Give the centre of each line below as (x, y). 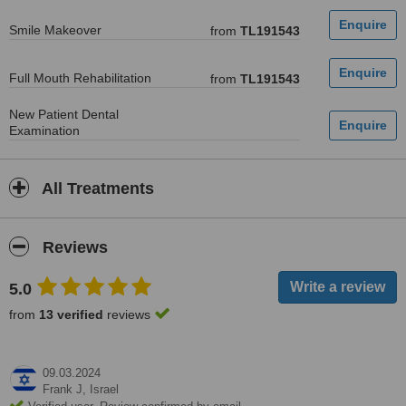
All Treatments (96, 188)
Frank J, (66, 389)
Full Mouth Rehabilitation (80, 78)
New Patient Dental (64, 114)
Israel (104, 389)
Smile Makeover (55, 30)
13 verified (71, 314)
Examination (44, 130)
